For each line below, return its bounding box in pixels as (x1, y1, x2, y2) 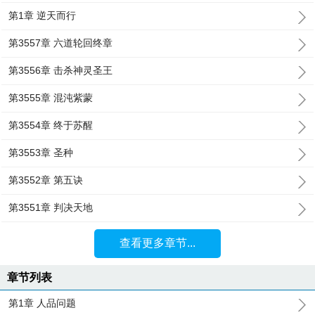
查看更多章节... (119, 237, 195, 249)
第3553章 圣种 (8, 147, 74, 158)
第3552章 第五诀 (8, 174, 84, 186)
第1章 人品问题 (8, 297, 77, 309)
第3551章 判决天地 (8, 202, 94, 213)
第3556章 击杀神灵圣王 (8, 65, 113, 76)
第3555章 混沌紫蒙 (8, 92, 94, 103)
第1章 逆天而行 (8, 10, 77, 21)
